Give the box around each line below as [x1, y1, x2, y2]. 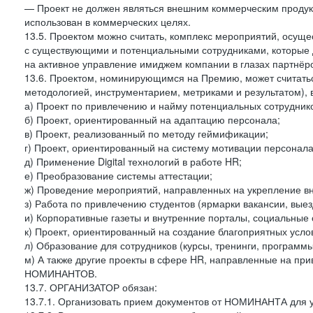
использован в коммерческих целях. [24, 15, 191, 29]
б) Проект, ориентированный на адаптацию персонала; [24, 112, 280, 126]
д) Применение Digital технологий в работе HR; [24, 154, 242, 168]
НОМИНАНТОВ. [24, 266, 97, 280]
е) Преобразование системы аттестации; [24, 168, 212, 182]
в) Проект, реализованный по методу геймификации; [24, 126, 268, 140]
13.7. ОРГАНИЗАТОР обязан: [24, 280, 157, 294]
